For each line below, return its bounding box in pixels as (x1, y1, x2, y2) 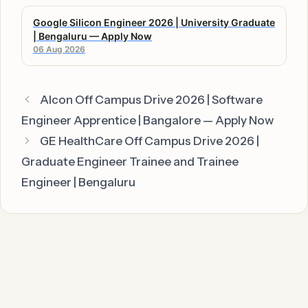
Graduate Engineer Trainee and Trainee (21, 154, 239, 168)
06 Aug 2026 (33, 43, 85, 54)
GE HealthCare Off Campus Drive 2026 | (40, 133, 260, 148)
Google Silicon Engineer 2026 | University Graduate (33, 16, 275, 28)
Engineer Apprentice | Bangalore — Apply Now (21, 113, 274, 127)
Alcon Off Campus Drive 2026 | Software (40, 92, 263, 107)
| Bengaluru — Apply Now (33, 30, 152, 42)
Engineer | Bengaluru (21, 175, 135, 189)
